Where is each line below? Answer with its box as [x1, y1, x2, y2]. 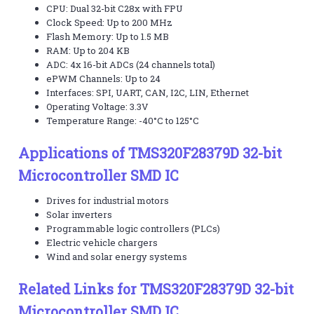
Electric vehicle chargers [46, 235, 158, 249]
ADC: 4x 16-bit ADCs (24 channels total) [46, 57, 216, 71]
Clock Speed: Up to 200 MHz [46, 15, 173, 29]
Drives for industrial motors [46, 193, 170, 207]
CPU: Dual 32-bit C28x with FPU [46, 1, 184, 15]
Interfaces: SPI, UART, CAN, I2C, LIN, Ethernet [46, 86, 250, 99]
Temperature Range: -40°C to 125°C [46, 114, 200, 127]
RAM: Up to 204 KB [46, 43, 130, 57]
